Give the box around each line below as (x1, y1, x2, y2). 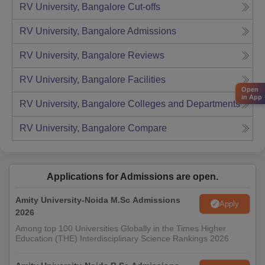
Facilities (128, 75, 166, 85)
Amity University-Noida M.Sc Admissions (15, 195, 180, 205)
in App (241, 93, 262, 101)
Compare (128, 123, 167, 134)
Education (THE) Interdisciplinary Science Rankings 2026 (15, 234, 229, 244)
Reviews (128, 50, 164, 61)
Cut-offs (128, 2, 160, 12)
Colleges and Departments (128, 99, 240, 109)
